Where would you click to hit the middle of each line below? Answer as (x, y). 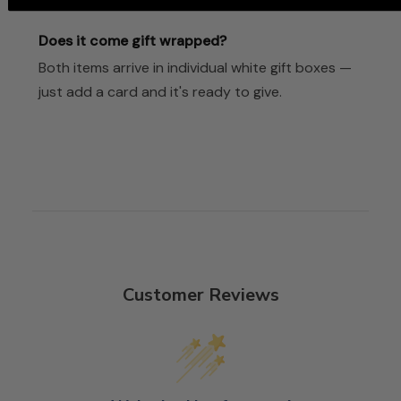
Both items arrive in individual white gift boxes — (195, 68)
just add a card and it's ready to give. (160, 92)
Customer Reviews (200, 295)
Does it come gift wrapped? (132, 40)
